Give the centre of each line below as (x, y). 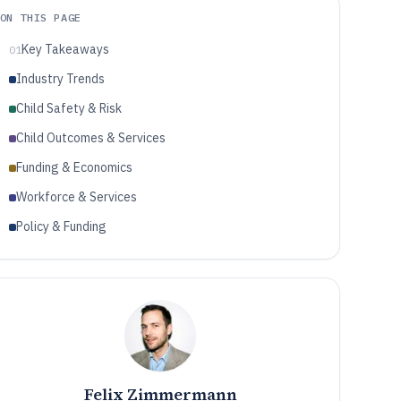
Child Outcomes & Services (90, 138)
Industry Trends (60, 79)
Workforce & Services (76, 197)
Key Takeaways (65, 49)
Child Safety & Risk (68, 108)
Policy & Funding (61, 226)
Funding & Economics (74, 167)
